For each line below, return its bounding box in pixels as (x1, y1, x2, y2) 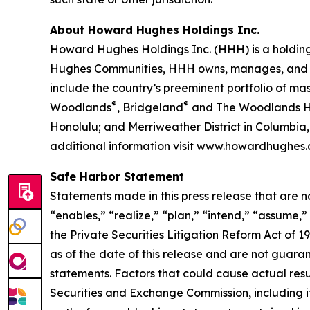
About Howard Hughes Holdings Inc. (50, 23, 259, 37)
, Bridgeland (117, 100, 183, 115)
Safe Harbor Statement (50, 170, 184, 184)
